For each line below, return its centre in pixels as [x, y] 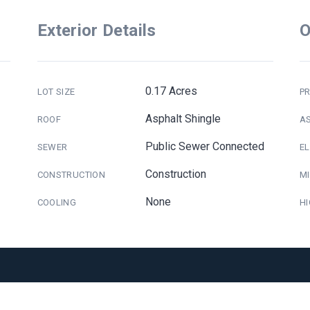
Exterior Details [97, 30]
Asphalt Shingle [183, 119]
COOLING [57, 202]
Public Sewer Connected [205, 146]
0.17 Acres [172, 91]
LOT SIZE [56, 92]
